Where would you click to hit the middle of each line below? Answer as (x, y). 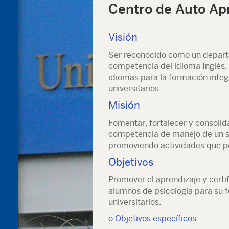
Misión (124, 105)
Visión (123, 37)
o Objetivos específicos (152, 219)
